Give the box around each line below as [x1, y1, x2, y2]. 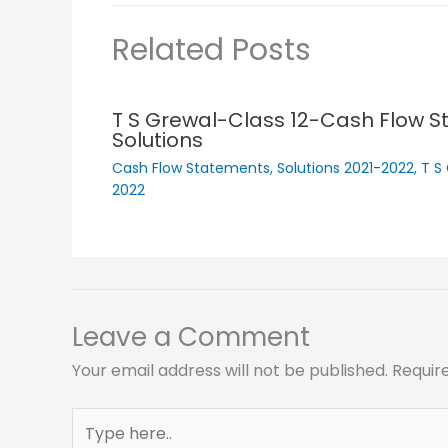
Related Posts [112, 28, 311, 71]
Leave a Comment [72, 318, 310, 355]
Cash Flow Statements [112, 157, 270, 178]
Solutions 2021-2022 [277, 157, 414, 178]
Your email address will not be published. [72, 358, 388, 382]
